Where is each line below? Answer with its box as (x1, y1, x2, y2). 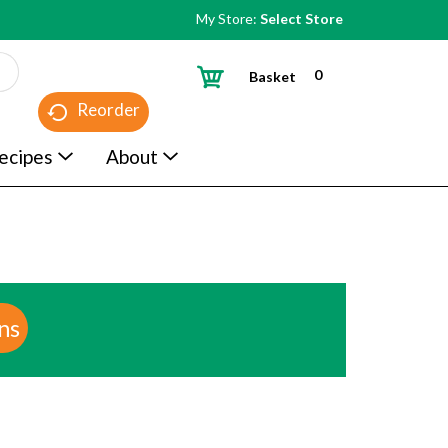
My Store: (196, 10, 260, 27)
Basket (249, 68, 297, 85)
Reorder (77, 99, 141, 120)
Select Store (260, 10, 343, 27)
